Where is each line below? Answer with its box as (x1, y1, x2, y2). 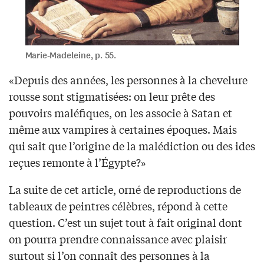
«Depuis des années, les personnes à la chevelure (9, 72, 247, 88)
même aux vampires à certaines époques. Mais (9, 121, 237, 137)
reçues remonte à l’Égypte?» (9, 154, 146, 170)
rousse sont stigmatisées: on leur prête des (9, 88, 215, 104)
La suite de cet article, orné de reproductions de (9, 181, 241, 197)
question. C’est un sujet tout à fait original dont (9, 214, 242, 230)
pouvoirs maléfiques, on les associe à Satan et (9, 105, 232, 121)
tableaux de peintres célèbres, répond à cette (9, 198, 227, 214)
